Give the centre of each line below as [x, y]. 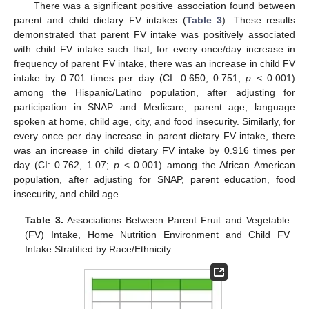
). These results [259, 20]
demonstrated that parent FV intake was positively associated [154, 35]
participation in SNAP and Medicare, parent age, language [154, 107]
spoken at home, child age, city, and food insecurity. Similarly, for [154, 122]
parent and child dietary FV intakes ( [100, 20]
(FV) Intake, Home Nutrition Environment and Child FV [157, 235]
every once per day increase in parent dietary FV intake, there [154, 136]
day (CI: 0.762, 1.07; [64, 165]
